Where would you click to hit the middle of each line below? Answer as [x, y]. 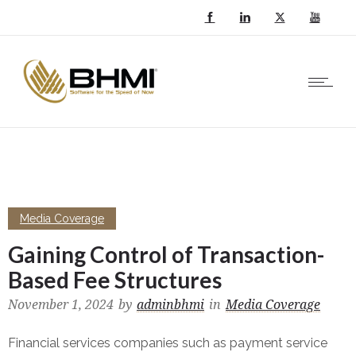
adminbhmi [170, 305]
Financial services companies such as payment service [168, 343]
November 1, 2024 [61, 305]
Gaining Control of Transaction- [166, 254]
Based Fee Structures [115, 280]
